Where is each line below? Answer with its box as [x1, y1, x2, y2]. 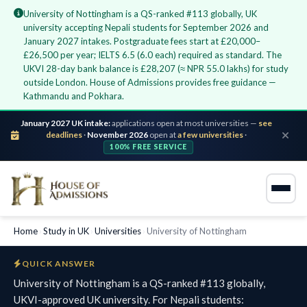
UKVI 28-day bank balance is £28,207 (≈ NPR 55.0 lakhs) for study [23, 63, 288, 74]
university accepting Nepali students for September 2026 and [23, 22, 269, 33]
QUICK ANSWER [21, 258, 95, 269]
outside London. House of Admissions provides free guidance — [23, 77, 276, 88]
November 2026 [87, 129, 148, 140]
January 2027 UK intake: [21, 117, 110, 128]
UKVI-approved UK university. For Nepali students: [14, 293, 244, 306]
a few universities [177, 129, 243, 140]
